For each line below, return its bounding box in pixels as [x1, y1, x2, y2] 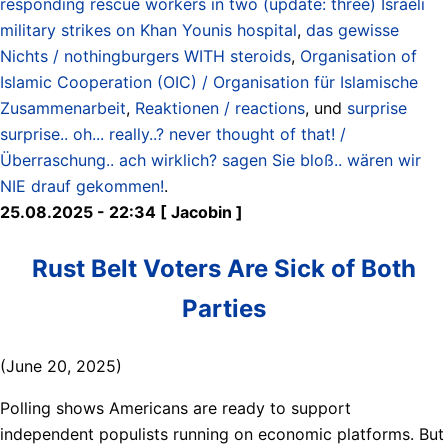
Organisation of [300, 45, 417, 66]
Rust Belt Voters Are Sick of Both [32, 253, 416, 283]
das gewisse [306, 19, 399, 40]
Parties [182, 293, 266, 323]
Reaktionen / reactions [135, 97, 305, 118]
